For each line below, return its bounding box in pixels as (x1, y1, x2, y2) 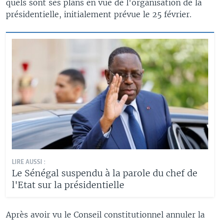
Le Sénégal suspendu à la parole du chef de (12, 167, 197, 179)
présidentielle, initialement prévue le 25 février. (6, 9, 192, 19)
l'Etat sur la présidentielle (12, 179, 124, 191)
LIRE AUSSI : (12, 158, 46, 166)
